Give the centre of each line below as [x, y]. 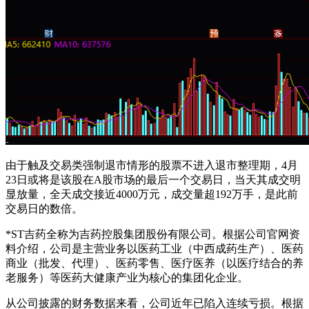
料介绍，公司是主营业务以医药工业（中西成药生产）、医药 [154, 249]
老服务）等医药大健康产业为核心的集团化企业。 [127, 278]
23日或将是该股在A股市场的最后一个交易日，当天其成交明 [153, 180]
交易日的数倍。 [44, 209]
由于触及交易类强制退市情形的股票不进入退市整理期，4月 [152, 166]
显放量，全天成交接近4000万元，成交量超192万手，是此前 [152, 195]
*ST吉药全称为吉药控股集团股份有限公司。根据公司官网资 [153, 235]
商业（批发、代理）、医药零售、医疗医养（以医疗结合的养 [154, 263]
